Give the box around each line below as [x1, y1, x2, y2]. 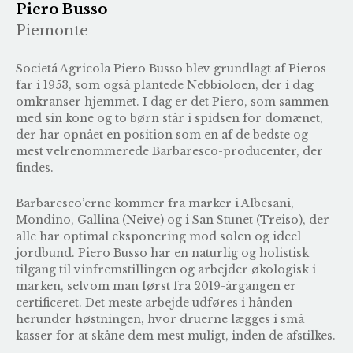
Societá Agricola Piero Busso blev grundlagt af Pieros [16, 61, 326, 76]
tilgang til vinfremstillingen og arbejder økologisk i [16, 262, 316, 277]
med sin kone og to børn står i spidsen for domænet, [16, 110, 323, 125]
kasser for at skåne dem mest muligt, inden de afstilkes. [16, 328, 336, 343]
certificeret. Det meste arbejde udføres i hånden [16, 295, 292, 310]
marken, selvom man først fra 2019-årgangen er [16, 278, 296, 293]
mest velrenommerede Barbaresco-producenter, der [16, 143, 323, 158]
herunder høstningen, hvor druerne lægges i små [16, 311, 304, 326]
